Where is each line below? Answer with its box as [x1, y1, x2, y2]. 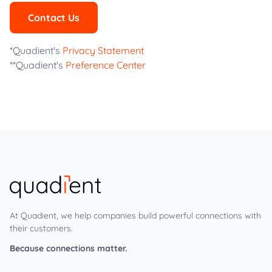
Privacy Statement [63, 44, 144, 56]
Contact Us [28, 11, 80, 24]
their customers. [10, 222, 73, 234]
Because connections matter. [10, 242, 127, 254]
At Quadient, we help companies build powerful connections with [10, 209, 261, 221]
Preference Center [66, 58, 146, 71]
